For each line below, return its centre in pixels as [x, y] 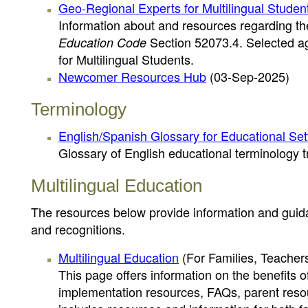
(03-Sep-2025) [250, 76]
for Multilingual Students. [126, 59]
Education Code [102, 42]
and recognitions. [78, 229]
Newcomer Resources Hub [132, 76]
